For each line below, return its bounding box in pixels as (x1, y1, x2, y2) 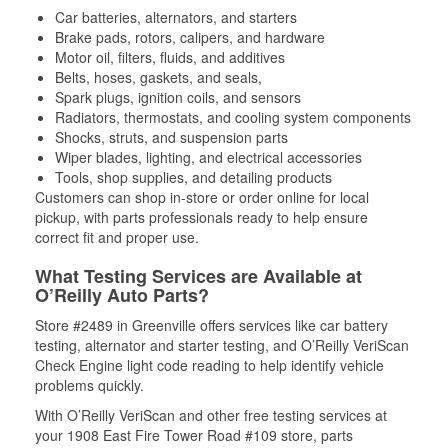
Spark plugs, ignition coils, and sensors (55, 87, 301, 107)
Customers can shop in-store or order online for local (35, 187, 369, 207)
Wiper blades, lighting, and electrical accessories (55, 147, 362, 167)
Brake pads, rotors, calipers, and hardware (55, 27, 325, 47)
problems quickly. (35, 375, 144, 395)
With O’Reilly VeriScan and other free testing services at (35, 405, 387, 425)
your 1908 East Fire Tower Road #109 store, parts (35, 425, 353, 445)
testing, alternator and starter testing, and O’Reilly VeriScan (35, 335, 409, 355)
